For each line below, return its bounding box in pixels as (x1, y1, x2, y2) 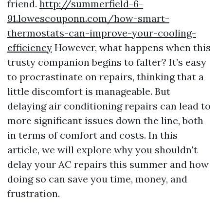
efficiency (7, 41, 52, 54)
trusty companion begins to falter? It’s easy (7, 56, 206, 68)
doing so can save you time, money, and (7, 173, 187, 185)
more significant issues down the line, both (7, 114, 203, 127)
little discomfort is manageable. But (7, 85, 170, 97)
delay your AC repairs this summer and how (7, 158, 209, 170)
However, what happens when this (52, 41, 211, 54)
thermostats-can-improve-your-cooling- (7, 27, 196, 39)
